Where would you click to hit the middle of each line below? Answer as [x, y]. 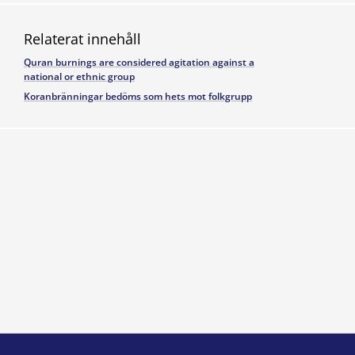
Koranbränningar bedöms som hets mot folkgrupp [138, 96]
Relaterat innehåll [82, 39]
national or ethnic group [79, 76]
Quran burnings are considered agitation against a [139, 62]
